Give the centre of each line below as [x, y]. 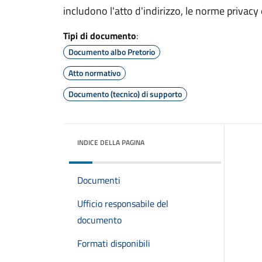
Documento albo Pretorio [112, 52]
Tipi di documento [100, 36]
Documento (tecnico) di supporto [125, 94]
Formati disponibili [114, 243]
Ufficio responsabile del [123, 204]
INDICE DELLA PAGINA [111, 142]
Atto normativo [94, 73]
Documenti [99, 180]
